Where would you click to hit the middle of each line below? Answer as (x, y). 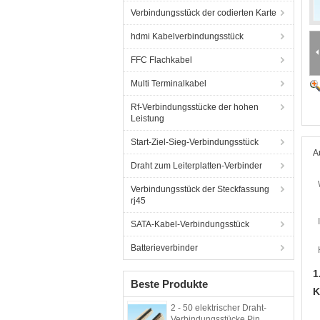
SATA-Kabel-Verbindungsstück (190, 224)
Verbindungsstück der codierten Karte (204, 13)
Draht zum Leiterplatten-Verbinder (196, 166)
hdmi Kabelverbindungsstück (187, 36)
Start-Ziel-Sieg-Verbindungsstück (195, 142)
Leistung (147, 119)
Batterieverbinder (164, 248)
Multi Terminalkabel (169, 84)
